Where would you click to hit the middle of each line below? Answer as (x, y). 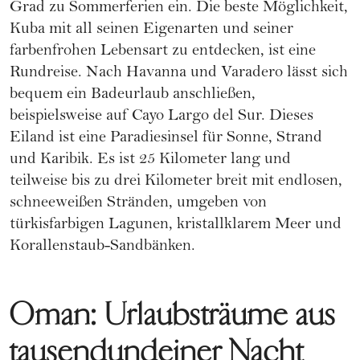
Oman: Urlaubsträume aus (173, 315)
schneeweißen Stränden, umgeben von (138, 204)
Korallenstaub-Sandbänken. (102, 247)
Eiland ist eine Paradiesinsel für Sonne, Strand (166, 139)
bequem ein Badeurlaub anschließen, (133, 96)
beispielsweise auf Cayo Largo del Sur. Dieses (162, 117)
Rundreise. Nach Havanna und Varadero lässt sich (179, 74)
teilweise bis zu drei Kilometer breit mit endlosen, (176, 182)
